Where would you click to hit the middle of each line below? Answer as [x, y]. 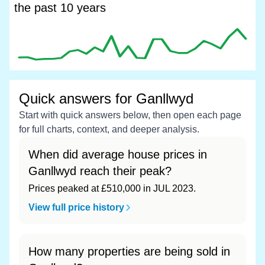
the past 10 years [60, 8]
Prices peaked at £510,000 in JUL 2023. [112, 188]
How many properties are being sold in [129, 251]
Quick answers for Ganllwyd [106, 98]
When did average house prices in [118, 154]
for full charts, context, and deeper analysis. [109, 129]
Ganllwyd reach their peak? [100, 171]
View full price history [76, 207]
